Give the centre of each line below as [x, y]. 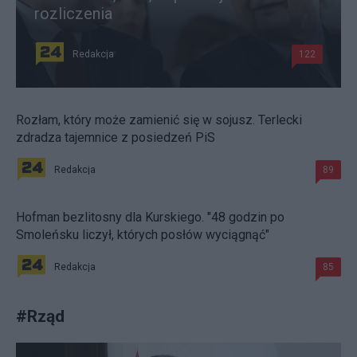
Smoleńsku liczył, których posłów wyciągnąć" [143, 234]
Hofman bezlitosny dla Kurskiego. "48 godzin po [150, 217]
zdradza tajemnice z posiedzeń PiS [116, 137]
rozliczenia [73, 13]
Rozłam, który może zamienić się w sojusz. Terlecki [159, 120]
